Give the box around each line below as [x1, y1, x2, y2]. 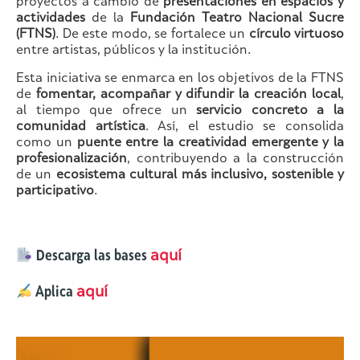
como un [16, 137, 77, 150]
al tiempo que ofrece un [16, 105, 197, 118]
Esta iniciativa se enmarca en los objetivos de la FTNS [16, 73, 344, 86]
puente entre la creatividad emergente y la [76, 137, 344, 150]
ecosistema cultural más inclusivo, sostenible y [55, 170, 345, 182]
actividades [16, 13, 85, 26]
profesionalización [16, 153, 127, 166]
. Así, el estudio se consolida [145, 121, 345, 134]
